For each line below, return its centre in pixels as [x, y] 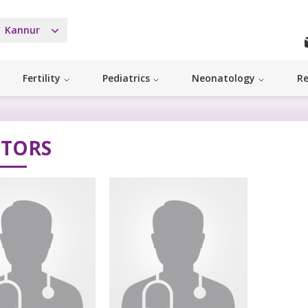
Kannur [22, 30]
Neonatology [223, 78]
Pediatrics [126, 78]
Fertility [42, 78]
